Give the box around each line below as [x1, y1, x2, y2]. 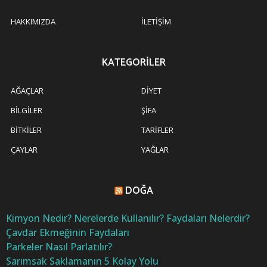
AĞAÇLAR [11, 85, 44, 96]
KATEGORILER [101, 54, 166, 71]
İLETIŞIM [141, 15, 171, 27]
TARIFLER [141, 124, 173, 135]
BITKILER [11, 124, 42, 135]
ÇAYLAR [11, 144, 38, 155]
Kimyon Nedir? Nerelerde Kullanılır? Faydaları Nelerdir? [6, 211, 250, 225]
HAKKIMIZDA [11, 15, 55, 27]
